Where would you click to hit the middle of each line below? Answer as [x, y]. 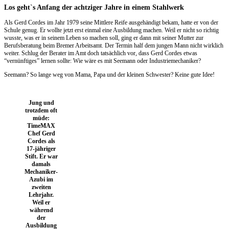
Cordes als [41, 141]
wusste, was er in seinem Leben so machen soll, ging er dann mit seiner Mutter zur [104, 38]
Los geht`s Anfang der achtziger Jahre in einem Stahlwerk [94, 7]
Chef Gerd [41, 134]
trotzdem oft [41, 111]
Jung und [41, 103]
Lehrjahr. [41, 195]
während [41, 210]
